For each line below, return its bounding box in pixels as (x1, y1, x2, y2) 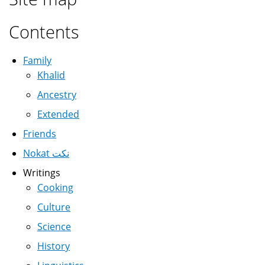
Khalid (37, 68, 65, 82)
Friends (23, 127, 56, 140)
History (37, 239, 70, 253)
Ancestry (37, 88, 76, 101)
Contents (9, 20, 79, 43)
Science (37, 219, 71, 233)
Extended (37, 107, 79, 121)
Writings (23, 166, 60, 179)
